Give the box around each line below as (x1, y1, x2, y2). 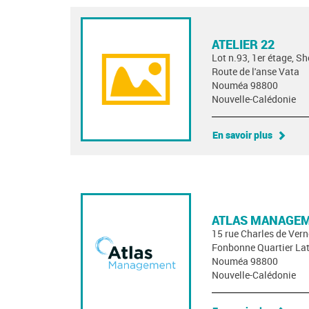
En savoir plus (212, 128, 272, 142)
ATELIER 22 (212, 36, 275, 52)
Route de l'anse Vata (212, 65, 299, 78)
